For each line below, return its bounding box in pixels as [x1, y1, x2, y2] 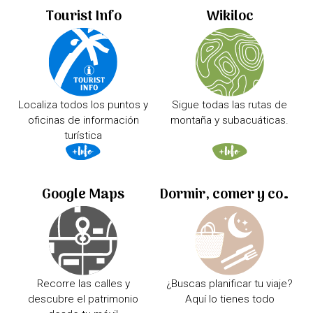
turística [64, 129, 103, 143]
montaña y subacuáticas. [170, 114, 289, 127]
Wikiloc [205, 5, 254, 28]
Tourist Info [45, 5, 122, 28]
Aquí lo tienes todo [184, 292, 275, 305]
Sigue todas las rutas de [172, 99, 288, 112]
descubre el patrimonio [28, 292, 139, 305]
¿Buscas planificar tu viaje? [166, 277, 293, 290]
